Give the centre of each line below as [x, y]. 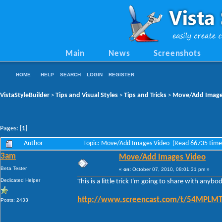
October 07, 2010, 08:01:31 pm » [170, 169]
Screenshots [177, 54]
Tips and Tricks [145, 95]
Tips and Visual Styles [87, 95]
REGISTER [121, 75]
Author [33, 143]
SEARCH [70, 75]
